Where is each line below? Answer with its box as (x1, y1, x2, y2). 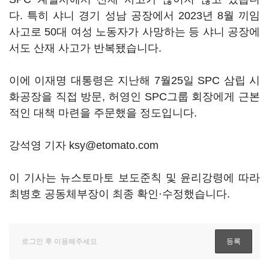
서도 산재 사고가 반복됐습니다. (9, 42, 165, 54)
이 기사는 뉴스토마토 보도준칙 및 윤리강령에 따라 (9, 172, 260, 184)
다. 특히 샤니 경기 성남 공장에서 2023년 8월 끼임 (9, 10, 260, 22)
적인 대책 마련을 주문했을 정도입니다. (9, 107, 200, 119)
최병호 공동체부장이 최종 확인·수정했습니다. (9, 188, 230, 200)
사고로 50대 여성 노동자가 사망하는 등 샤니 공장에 (9, 26, 260, 38)
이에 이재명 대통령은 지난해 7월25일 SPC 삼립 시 (9, 74, 260, 86)
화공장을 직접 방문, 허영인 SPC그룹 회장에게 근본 (9, 91, 260, 103)
